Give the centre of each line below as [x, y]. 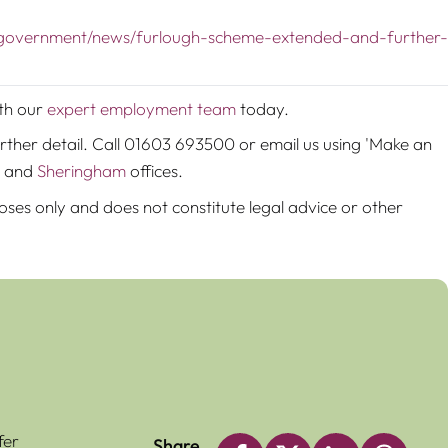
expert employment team [141, 108]
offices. [154, 171]
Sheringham [81, 171]
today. [262, 108]
